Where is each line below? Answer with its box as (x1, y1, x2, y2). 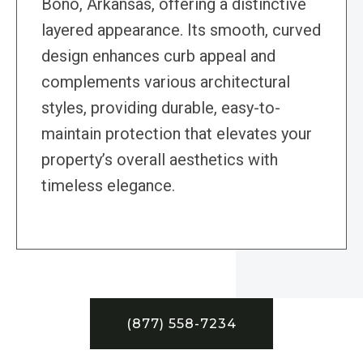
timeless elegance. (41, 176, 175, 196)
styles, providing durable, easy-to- (41, 98, 280, 118)
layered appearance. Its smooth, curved (41, 20, 321, 41)
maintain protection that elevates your (41, 124, 312, 144)
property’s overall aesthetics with (41, 150, 278, 170)
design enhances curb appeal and (41, 46, 275, 66)
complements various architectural (41, 72, 290, 92)
